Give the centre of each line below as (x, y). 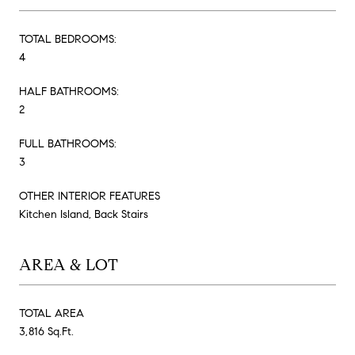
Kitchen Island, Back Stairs (84, 214)
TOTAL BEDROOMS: (68, 39)
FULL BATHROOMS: (68, 143)
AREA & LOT (69, 265)
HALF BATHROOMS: (69, 91)
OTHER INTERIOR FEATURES (90, 196)
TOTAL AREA (52, 313)
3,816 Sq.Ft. (46, 331)
